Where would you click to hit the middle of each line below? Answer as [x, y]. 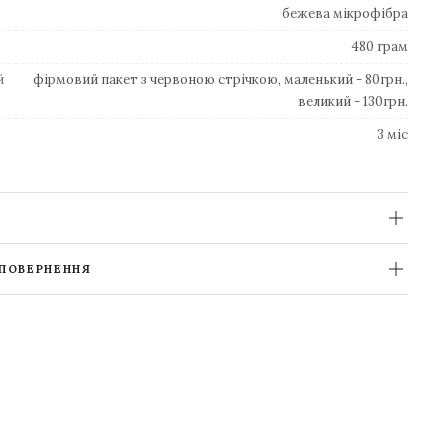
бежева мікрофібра [345, 13]
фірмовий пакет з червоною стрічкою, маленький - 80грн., [220, 79]
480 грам [379, 46]
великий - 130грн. [353, 101]
